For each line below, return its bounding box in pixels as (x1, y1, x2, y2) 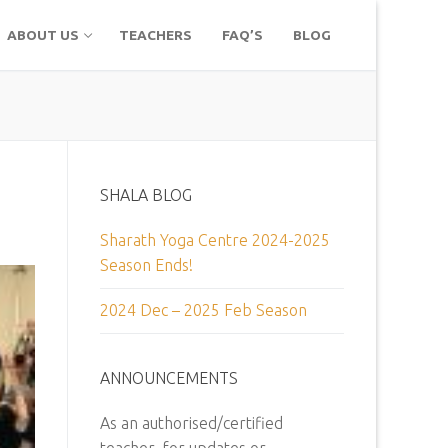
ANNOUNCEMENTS (100, 368, 238, 387)
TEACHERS (119, 26, 192, 43)
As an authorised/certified (100, 413, 283, 432)
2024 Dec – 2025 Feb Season (100, 301, 307, 320)
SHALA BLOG (100, 186, 192, 205)
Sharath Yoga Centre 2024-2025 (100, 231, 330, 250)
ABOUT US (7, 26, 79, 43)
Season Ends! (100, 256, 193, 275)
